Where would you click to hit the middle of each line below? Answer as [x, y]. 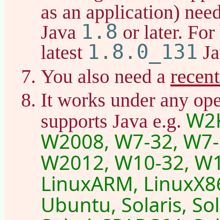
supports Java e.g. [113, 121]
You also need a [106, 76]
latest [64, 52]
